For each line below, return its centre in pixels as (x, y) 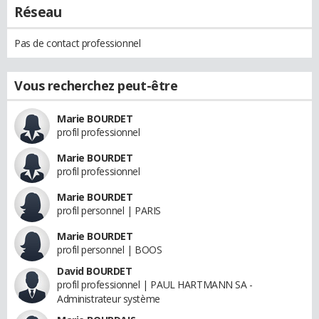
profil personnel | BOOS (110, 249)
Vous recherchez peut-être (96, 85)
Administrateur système (109, 298)
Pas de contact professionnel (78, 43)
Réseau (38, 12)
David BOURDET (95, 271)
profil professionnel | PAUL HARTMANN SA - (155, 284)
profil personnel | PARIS (109, 210)
